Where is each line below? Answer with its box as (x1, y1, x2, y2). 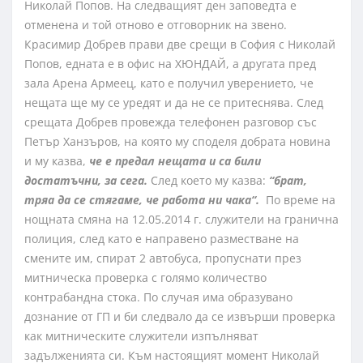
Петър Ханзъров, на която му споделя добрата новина (24, 134, 331, 150)
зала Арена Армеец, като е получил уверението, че (24, 75, 314, 92)
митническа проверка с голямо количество (24, 270, 267, 286)
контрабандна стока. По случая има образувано (24, 289, 293, 305)
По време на (266, 192, 335, 208)
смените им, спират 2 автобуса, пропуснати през (24, 250, 301, 267)
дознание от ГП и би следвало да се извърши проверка (24, 309, 335, 325)
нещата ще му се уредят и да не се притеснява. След (24, 95, 323, 111)
